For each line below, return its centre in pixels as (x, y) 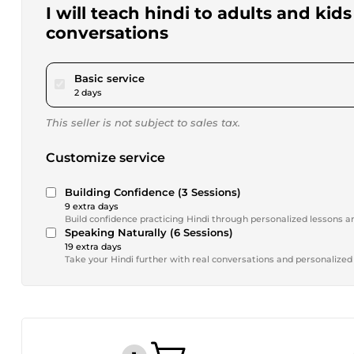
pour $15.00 (174, 77)
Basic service (109, 78)
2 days (88, 92)
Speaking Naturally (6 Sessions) (149, 232)
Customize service (105, 158)
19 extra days (93, 247)
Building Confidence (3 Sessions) (153, 192)
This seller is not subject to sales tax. (143, 122)
